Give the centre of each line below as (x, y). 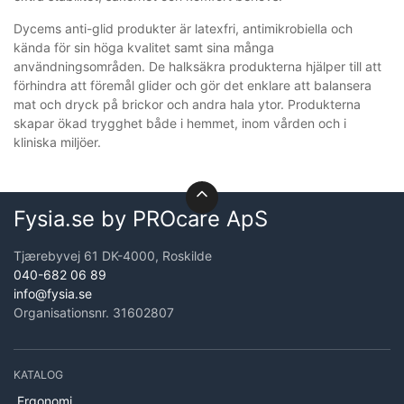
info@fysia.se (53, 293)
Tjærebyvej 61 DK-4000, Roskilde (113, 255)
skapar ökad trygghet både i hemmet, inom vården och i (180, 123)
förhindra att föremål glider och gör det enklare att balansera (193, 85)
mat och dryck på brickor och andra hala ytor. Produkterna (187, 104)
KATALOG (38, 374)
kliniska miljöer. (57, 142)
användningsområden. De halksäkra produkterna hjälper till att (197, 66)
